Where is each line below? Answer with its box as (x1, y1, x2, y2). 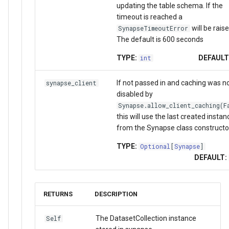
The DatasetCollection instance (95, 214, 196, 222)
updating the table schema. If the (116, 1, 223, 10)
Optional (140, 142, 170, 150)
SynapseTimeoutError (118, 24, 188, 32)
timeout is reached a (116, 12, 182, 21)
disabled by (116, 89, 153, 98)
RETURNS (43, 190, 73, 198)
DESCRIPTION (95, 190, 138, 198)
